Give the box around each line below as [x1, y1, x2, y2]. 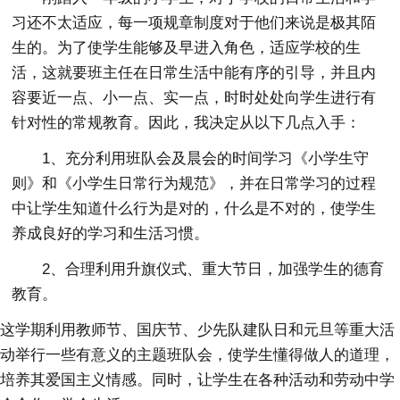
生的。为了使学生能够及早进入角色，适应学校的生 [12, 38, 362, 56]
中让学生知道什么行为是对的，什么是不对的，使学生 [12, 199, 377, 217]
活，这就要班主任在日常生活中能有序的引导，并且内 [12, 63, 377, 81]
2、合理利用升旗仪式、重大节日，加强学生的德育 [42, 260, 385, 278]
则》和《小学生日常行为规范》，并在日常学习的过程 [12, 174, 377, 192]
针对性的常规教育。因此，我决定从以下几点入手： [12, 113, 362, 131]
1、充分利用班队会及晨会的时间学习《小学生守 [42, 149, 370, 167]
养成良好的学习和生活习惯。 [12, 224, 210, 242]
